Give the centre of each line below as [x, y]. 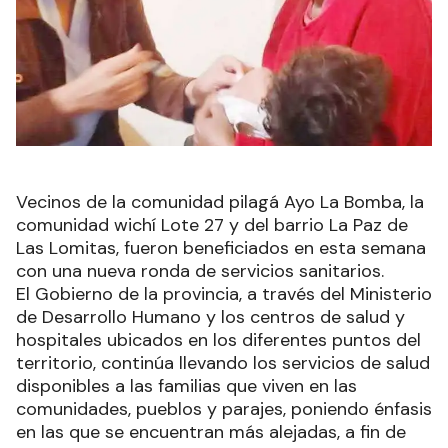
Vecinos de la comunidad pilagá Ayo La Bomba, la [220, 201]
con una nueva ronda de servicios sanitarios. [200, 270]
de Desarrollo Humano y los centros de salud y [210, 316]
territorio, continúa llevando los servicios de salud [223, 362]
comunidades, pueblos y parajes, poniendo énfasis [224, 408]
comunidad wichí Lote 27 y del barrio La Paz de [212, 224]
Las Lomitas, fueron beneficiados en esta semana [221, 247]
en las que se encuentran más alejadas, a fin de [211, 431]
